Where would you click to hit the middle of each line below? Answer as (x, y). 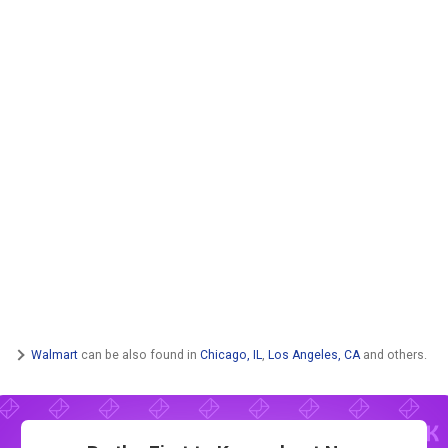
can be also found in (139, 354)
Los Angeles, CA (314, 354)
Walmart (54, 354)
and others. (393, 354)
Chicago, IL (231, 354)
